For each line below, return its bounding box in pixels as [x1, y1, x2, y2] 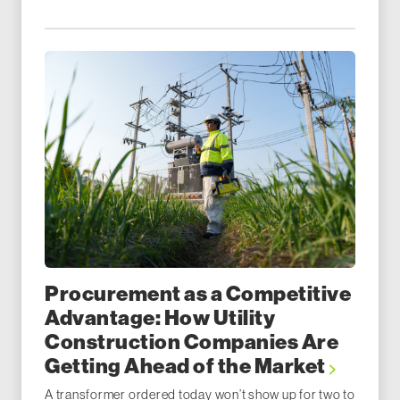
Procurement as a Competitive [45, 281, 352, 307]
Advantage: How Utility [45, 305, 276, 331]
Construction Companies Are [45, 329, 339, 355]
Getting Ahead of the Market [45, 354, 329, 379]
